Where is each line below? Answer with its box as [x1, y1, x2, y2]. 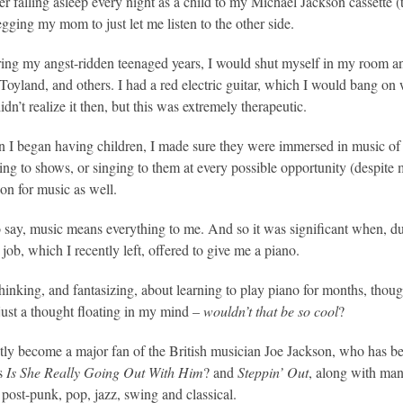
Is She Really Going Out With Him [6, 363, 204, 381]
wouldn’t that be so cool [203, 301, 339, 320]
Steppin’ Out [237, 363, 309, 381]
